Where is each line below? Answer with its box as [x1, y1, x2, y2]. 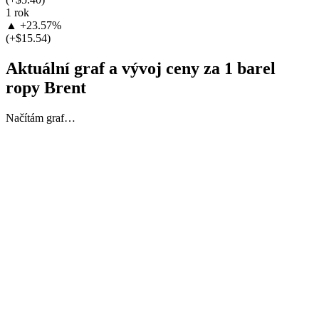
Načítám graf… [6, 111, 75, 124]
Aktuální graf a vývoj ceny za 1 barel [6, 58, 276, 78]
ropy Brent [6, 78, 86, 97]
